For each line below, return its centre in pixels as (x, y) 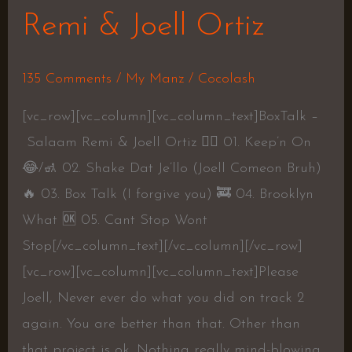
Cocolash (226, 79)
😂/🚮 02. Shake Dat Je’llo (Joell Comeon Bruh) (171, 169)
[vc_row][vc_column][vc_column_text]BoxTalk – (170, 117)
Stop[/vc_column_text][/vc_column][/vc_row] (162, 247)
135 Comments (66, 79)
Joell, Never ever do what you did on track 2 (163, 299)
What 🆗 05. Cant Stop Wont (114, 221)
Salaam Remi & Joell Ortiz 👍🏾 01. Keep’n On (166, 143)
